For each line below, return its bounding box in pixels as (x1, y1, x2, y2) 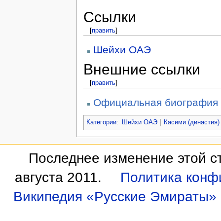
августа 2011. (15, 170, 102, 185)
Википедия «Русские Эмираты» (13, 189, 217, 205)
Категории (86, 119, 116, 126)
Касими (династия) (164, 119, 220, 126)
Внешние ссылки (83, 61, 200, 78)
